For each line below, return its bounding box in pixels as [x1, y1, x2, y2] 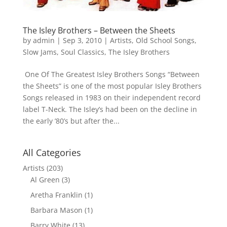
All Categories [22, 146, 81, 159]
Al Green [30, 174, 60, 184]
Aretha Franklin [30, 190, 83, 200]
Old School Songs [135, 35, 195, 45]
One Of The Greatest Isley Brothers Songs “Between [22, 69, 200, 79]
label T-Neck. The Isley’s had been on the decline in [22, 104, 197, 114]
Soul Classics [60, 47, 104, 57]
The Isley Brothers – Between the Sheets [22, 24, 175, 36]
